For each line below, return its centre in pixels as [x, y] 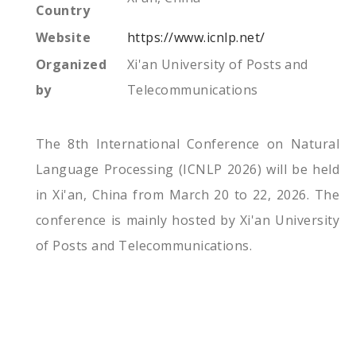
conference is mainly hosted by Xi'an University [188, 221]
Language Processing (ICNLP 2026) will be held [188, 170]
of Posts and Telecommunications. [144, 246]
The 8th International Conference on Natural [188, 144]
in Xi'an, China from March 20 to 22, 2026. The [188, 195]
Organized [72, 65]
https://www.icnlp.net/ [196, 38]
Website [64, 38]
